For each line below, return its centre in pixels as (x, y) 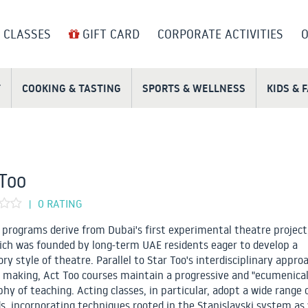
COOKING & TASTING (71, 88)
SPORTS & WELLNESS (194, 88)
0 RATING (60, 204)
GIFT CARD (109, 34)
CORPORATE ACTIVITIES (220, 34)
